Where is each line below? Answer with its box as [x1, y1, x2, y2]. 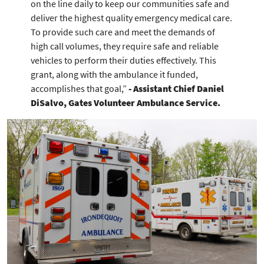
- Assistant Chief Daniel [127, 82, 224, 94]
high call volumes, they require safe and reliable [31, 40, 219, 52]
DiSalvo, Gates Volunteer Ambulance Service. [31, 97, 220, 108]
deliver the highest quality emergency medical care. [31, 12, 232, 24]
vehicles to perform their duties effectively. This [31, 54, 216, 66]
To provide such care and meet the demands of [31, 26, 215, 38]
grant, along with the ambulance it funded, [31, 68, 198, 80]
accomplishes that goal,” [31, 82, 127, 94]
